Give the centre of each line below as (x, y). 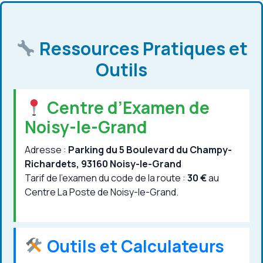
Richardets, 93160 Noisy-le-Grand (103, 164)
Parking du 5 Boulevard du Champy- (150, 150)
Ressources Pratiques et (141, 49)
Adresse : (46, 150)
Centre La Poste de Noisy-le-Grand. (102, 192)
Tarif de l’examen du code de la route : (106, 178)
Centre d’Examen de (126, 108)
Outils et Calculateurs (134, 246)
